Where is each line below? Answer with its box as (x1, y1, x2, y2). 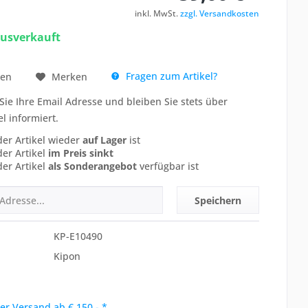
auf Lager (82, 133, 126, 146)
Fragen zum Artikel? (122, 69, 217, 82)
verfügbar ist (136, 159, 199, 173)
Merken (51, 69, 87, 83)
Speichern (195, 194, 242, 207)
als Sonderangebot (47, 159, 137, 173)
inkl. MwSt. (135, 8, 181, 19)
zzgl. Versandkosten (180, 8, 260, 19)
